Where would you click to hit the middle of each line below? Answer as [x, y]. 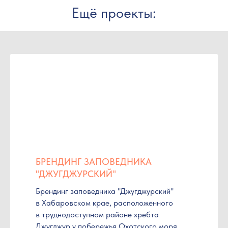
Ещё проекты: [114, 12]
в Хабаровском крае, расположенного [104, 203]
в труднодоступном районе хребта [97, 214]
